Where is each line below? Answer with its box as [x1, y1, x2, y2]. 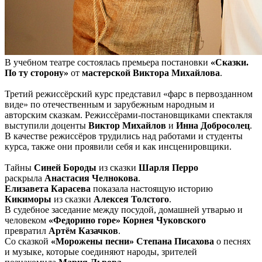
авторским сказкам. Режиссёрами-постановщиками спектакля [5, 109, 252, 120]
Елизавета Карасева [5, 183, 91, 194]
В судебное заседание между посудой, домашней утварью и [5, 204, 243, 215]
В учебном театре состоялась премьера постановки [5, 57, 211, 67]
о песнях [216, 236, 251, 246]
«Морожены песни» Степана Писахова [51, 236, 216, 246]
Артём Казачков [49, 225, 118, 236]
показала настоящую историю [91, 183, 213, 194]
